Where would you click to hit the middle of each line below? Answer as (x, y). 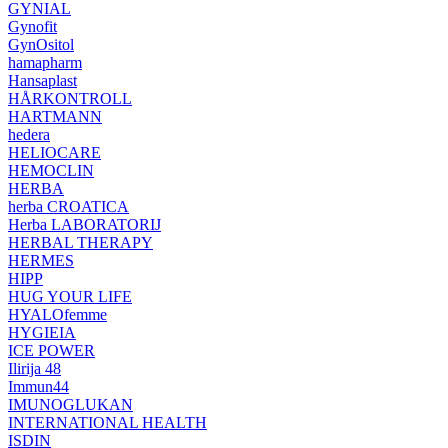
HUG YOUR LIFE (70, 296)
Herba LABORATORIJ (84, 224)
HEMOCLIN (51, 170)
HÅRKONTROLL (70, 98)
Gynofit (32, 26)
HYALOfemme (57, 314)
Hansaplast (42, 80)
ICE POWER (51, 350)
